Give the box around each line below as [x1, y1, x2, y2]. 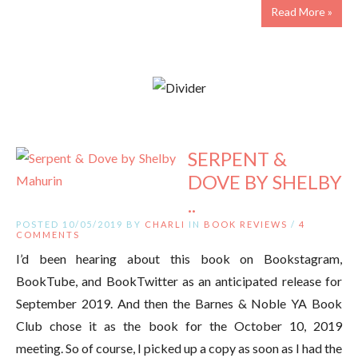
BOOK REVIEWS [204, 218, 288, 229]
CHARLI [145, 218, 185, 229]
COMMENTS [16, 229, 80, 240]
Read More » [271, 4, 332, 18]
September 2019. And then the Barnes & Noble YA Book [16, 295, 342, 311]
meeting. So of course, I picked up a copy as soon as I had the [16, 340, 342, 356]
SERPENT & [188, 146, 287, 170]
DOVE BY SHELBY [188, 169, 342, 193]
